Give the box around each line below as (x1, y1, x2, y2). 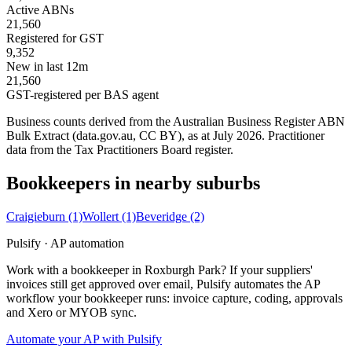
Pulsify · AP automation (6, 236, 124, 251)
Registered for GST (6, 31, 104, 46)
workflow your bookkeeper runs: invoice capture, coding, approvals (6, 291, 343, 306)
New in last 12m (6, 60, 88, 74)
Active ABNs (6, 3, 74, 17)
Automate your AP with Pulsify (6, 332, 162, 346)
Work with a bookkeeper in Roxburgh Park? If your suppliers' (6, 263, 313, 277)
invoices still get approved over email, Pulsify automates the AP (6, 277, 320, 291)
